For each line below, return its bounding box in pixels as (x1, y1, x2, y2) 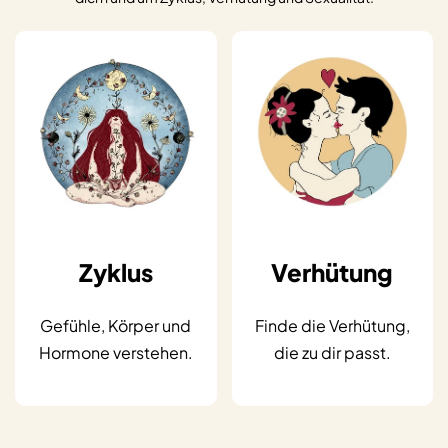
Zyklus (78, 257, 153, 288)
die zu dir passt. (273, 342, 391, 364)
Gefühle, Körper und (40, 315, 192, 337)
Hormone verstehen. (38, 342, 193, 364)
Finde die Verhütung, (254, 315, 410, 337)
